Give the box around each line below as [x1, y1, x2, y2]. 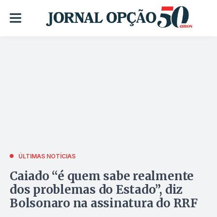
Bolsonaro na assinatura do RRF [10, 195, 198, 211]
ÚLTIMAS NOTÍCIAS [18, 152, 76, 160]
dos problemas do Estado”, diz [10, 182, 183, 197]
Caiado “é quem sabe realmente [10, 168, 194, 184]
